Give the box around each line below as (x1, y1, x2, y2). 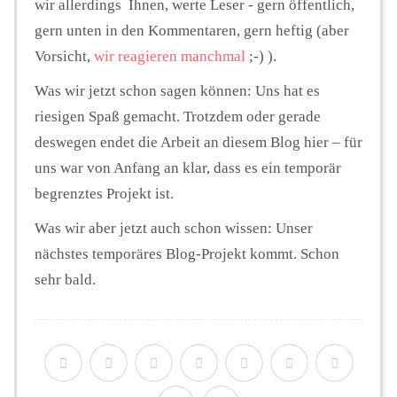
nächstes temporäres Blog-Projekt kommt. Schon (35, 245, 339, 263)
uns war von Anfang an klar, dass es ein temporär (35, 160, 341, 177)
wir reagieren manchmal (94, 48, 245, 66)
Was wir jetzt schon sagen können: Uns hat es (35, 82, 320, 100)
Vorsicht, (35, 48, 94, 66)
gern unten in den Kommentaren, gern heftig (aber (35, 22, 349, 40)
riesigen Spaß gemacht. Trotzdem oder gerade (35, 108, 321, 126)
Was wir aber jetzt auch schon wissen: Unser (35, 220, 313, 237)
